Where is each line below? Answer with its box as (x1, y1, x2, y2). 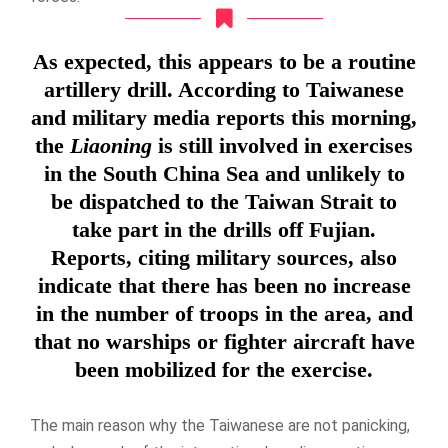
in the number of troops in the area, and (35, 301, 413, 327)
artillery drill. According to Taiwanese (44, 77, 404, 103)
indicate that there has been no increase (37, 273, 411, 299)
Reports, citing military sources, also (51, 245, 397, 271)
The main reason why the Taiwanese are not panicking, (30, 416, 410, 436)
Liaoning (70, 133, 152, 159)
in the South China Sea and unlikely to (43, 161, 405, 187)
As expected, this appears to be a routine (32, 49, 416, 75)
